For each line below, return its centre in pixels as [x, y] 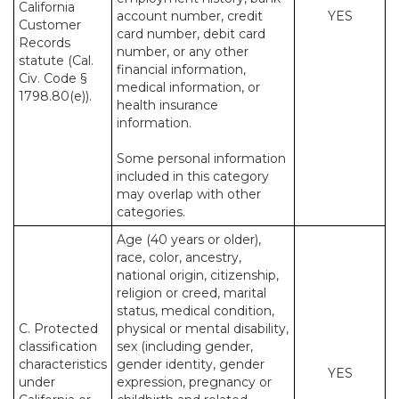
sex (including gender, [185, 346]
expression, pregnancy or [194, 382]
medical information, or [188, 87]
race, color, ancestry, [179, 257]
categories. [151, 212]
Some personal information [201, 159]
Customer [50, 25]
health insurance [167, 105]
